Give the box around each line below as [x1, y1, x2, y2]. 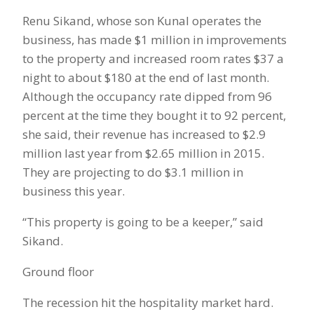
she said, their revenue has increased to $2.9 [22, 126, 266, 143]
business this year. [22, 183, 125, 200]
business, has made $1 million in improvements [22, 32, 287, 48]
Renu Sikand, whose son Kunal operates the [22, 13, 261, 29]
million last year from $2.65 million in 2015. [22, 145, 264, 162]
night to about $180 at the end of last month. [22, 69, 269, 86]
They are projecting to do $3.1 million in [22, 164, 243, 181]
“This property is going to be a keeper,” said [22, 214, 264, 231]
